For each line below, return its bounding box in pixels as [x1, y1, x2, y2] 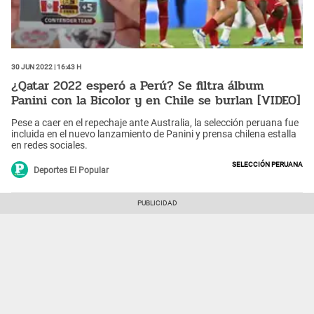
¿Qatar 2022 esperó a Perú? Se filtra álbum [11, 76, 264, 96]
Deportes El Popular [34, 165, 109, 175]
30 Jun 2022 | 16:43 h [11, 60, 81, 71]
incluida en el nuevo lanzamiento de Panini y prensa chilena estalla [11, 128, 296, 139]
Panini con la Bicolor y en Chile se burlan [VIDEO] [11, 90, 301, 111]
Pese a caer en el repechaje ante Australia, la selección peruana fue [11, 116, 299, 128]
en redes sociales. [11, 139, 88, 151]
